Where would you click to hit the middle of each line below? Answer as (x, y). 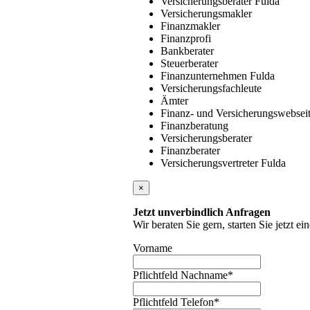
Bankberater (187, 51)
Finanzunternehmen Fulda (218, 76)
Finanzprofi (186, 39)
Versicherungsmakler (206, 14)
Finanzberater (190, 151)
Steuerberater (189, 64)
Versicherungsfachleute (211, 89)
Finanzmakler (190, 26)
